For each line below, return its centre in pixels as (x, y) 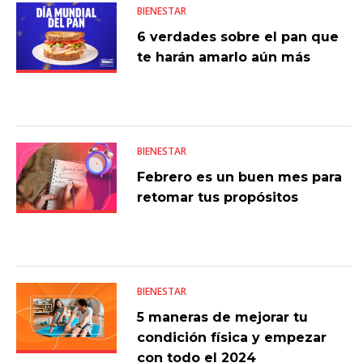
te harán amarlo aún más (223, 58)
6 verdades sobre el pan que (237, 37)
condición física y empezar (231, 338)
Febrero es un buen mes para (239, 177)
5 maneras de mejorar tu (222, 318)
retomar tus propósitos (217, 198)
